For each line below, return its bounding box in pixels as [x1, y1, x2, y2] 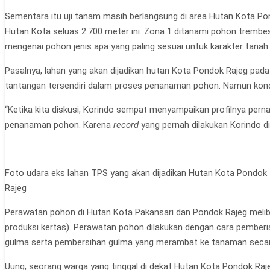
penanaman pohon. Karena [5, 119, 113, 130]
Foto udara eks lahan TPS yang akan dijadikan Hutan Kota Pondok [5, 167, 267, 178]
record [113, 119, 139, 130]
